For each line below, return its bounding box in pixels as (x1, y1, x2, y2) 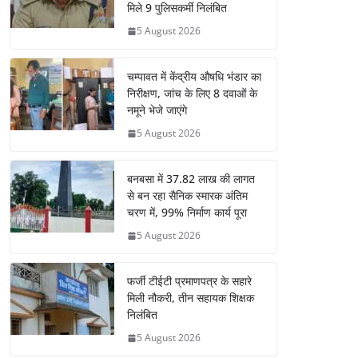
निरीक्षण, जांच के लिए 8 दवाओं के (127, 86, 257, 101)
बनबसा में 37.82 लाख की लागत (127, 171, 255, 187)
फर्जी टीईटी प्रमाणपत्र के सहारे (127, 273, 252, 289)
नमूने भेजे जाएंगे (127, 102, 187, 118)
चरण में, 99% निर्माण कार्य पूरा (127, 205, 247, 221)
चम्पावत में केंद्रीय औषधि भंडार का (127, 69, 261, 85)
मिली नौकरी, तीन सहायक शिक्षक (127, 290, 254, 306)
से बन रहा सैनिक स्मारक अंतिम (127, 188, 248, 204)
